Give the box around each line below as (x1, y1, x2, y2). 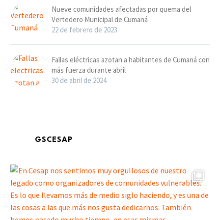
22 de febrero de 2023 (52, 25, 117, 34)
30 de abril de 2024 (52, 75, 107, 85)
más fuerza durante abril (52, 65, 126, 75)
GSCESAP (35, 137, 73, 144)
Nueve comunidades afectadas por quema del (52, 4, 191, 14)
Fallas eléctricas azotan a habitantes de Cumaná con (52, 55, 210, 64)
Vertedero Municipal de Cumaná (52, 14, 148, 24)
